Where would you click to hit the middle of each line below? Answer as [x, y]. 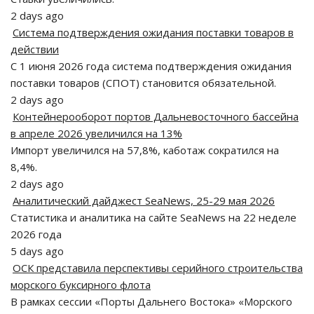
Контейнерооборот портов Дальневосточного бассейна [156, 116]
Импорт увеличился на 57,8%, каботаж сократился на [145, 150]
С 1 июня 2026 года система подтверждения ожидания [151, 66]
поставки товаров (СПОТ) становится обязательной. [143, 83]
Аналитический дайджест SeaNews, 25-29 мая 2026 [144, 200]
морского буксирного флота [81, 285]
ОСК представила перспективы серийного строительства [158, 268]
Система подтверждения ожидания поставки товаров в [153, 32]
